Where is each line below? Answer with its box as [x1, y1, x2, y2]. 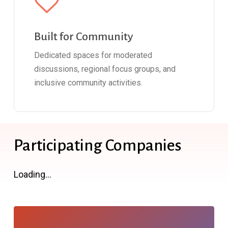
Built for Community [34, 31, 133, 43]
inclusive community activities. [34, 78, 143, 88]
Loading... [13, 168, 51, 180]
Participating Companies [13, 136, 182, 154]
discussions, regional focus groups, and [34, 64, 176, 74]
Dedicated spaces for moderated [34, 50, 153, 61]
